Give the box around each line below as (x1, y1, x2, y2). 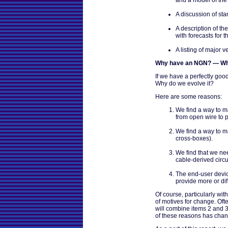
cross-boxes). (176, 134, 213, 142)
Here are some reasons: (155, 93, 222, 100)
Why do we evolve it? (155, 79, 214, 87)
